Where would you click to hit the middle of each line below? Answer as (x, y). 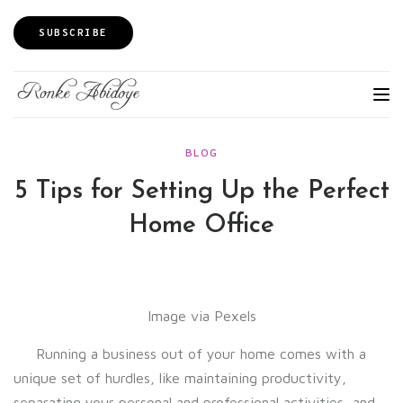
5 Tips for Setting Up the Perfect (201, 192)
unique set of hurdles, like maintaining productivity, (180, 378)
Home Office (201, 226)
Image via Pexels (201, 316)
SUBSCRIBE (73, 32)
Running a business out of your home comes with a (190, 354)
